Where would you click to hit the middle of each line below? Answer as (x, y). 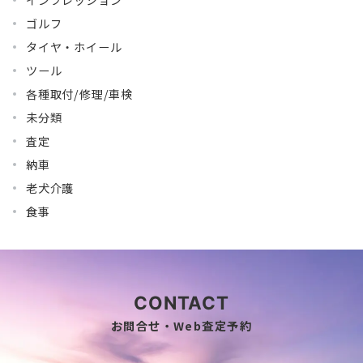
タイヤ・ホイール (74, 47)
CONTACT (181, 303)
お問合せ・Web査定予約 (181, 326)
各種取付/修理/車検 (80, 94)
